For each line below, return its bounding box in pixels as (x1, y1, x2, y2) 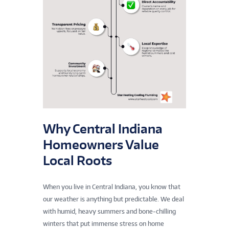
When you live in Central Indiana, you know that (43, 183, 180, 191)
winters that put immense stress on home (43, 220, 164, 228)
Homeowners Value (43, 136, 159, 152)
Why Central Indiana (43, 120, 163, 136)
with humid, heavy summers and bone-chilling (43, 208, 176, 216)
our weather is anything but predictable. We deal (43, 195, 184, 203)
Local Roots (43, 152, 112, 168)
